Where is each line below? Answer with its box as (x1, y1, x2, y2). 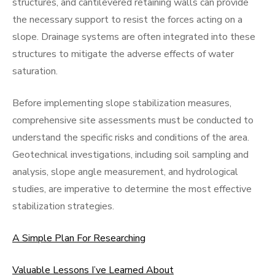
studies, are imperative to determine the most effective (12, 182, 252, 196)
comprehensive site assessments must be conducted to (12, 114, 254, 127)
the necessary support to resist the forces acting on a (12, 13, 242, 26)
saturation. (12, 64, 58, 78)
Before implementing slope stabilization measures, (12, 96, 231, 110)
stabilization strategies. (12, 199, 114, 213)
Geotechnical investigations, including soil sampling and (12, 148, 249, 161)
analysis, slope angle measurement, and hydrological (12, 165, 238, 179)
